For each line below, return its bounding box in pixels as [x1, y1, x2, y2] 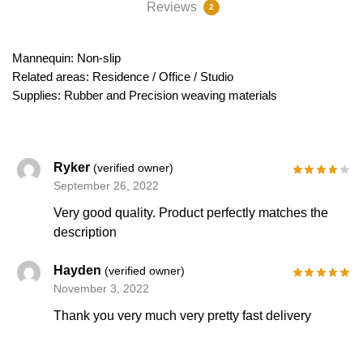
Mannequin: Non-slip [12, 50, 121, 65]
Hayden [53, 263, 105, 278]
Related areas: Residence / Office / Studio [12, 69, 233, 83]
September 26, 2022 [53, 178, 160, 192]
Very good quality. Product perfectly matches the [53, 206, 329, 220]
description [53, 225, 117, 240]
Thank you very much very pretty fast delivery [53, 309, 312, 323]
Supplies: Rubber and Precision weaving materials [12, 88, 277, 102]
